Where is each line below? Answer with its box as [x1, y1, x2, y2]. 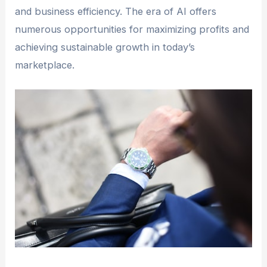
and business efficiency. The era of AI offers [15, 5, 217, 17]
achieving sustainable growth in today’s [15, 41, 195, 53]
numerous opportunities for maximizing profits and [15, 23, 250, 35]
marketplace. [15, 58, 75, 71]
